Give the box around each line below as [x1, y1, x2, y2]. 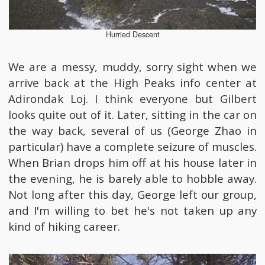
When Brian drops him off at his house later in [8, 154, 257, 170]
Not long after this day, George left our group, [8, 186, 257, 202]
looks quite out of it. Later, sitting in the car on [8, 106, 257, 122]
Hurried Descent [105, 29, 160, 40]
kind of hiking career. [8, 218, 120, 234]
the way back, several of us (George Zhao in [8, 122, 257, 138]
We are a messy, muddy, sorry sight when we [8, 59, 257, 75]
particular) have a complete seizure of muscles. [8, 138, 257, 154]
